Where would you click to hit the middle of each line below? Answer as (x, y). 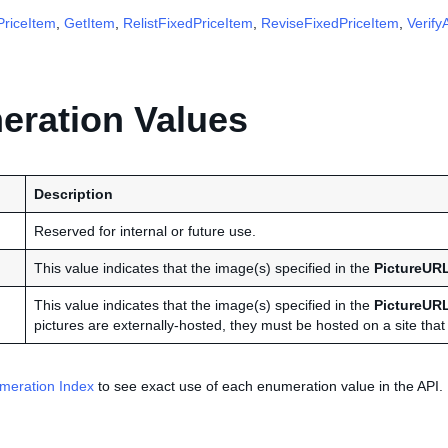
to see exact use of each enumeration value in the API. (268, 386)
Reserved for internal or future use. (145, 231)
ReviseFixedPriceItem (330, 23)
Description (73, 194)
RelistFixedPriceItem (188, 23)
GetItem (89, 23)
